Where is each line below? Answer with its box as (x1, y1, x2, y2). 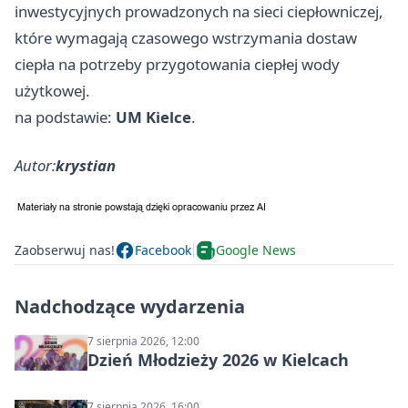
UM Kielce (116, 106, 191, 127)
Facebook (135, 241, 191, 260)
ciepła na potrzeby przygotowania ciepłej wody (15, 53, 340, 75)
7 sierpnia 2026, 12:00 (87, 332, 199, 349)
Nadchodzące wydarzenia (15, 293, 245, 319)
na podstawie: (15, 106, 116, 127)
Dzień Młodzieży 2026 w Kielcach (87, 348, 349, 371)
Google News (216, 241, 296, 260)
